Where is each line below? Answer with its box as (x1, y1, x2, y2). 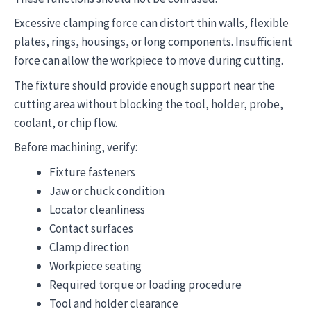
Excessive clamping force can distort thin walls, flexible (14, 15, 289, 31)
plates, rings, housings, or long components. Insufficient (14, 34, 292, 49)
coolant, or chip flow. (14, 115, 117, 131)
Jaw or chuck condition (49, 183, 165, 199)
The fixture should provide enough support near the (14, 77, 275, 93)
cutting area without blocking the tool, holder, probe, (14, 96, 283, 112)
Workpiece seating (49, 258, 142, 274)
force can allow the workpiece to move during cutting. (14, 53, 283, 68)
